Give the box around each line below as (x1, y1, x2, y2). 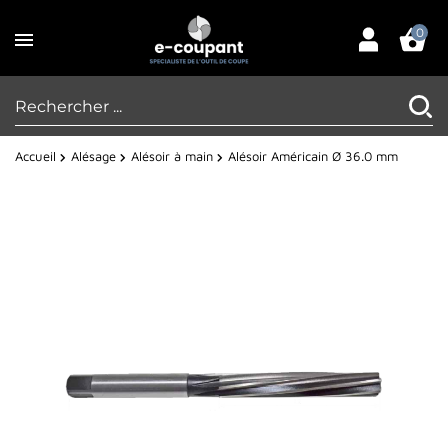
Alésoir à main (131, 148, 213, 165)
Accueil (15, 148, 56, 165)
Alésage (71, 148, 116, 165)
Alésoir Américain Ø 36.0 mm (228, 148, 398, 165)
